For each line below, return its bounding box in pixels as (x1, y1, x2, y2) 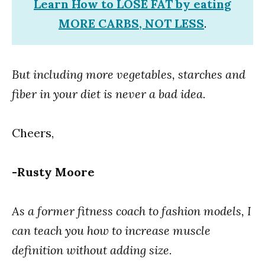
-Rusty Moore (12, 164, 95, 180)
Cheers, (12, 125, 54, 141)
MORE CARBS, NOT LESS (59, 16, 204, 31)
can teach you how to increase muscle (12, 223, 211, 238)
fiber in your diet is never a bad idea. (12, 86, 206, 102)
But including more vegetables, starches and (12, 67, 245, 82)
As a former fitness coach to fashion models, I (12, 203, 251, 219)
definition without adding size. (12, 243, 172, 258)
